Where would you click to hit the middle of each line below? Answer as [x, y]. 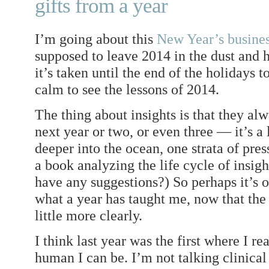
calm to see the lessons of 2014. [127, 89]
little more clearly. [89, 215]
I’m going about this [96, 38]
